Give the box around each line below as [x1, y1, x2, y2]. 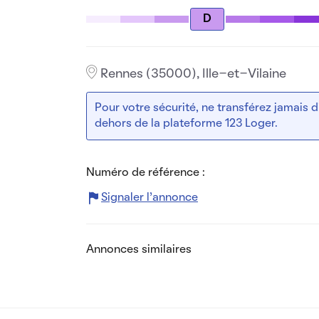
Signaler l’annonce [100, 193, 198, 204]
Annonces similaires [85, 244, 192, 255]
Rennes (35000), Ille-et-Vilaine [100, 68, 286, 80]
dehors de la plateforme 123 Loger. [95, 118, 278, 129]
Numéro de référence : [86, 167, 206, 178]
